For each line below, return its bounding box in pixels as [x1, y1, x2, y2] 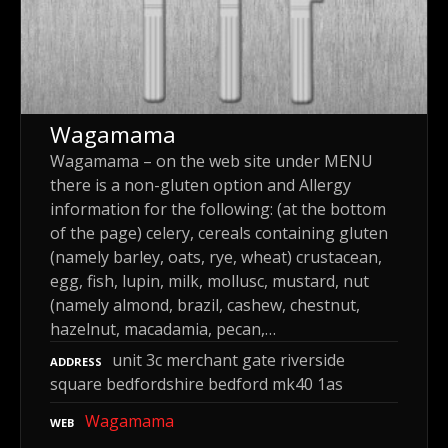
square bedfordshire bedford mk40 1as [50, 372, 343, 395]
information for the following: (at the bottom [50, 197, 386, 220]
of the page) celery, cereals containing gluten [50, 221, 388, 244]
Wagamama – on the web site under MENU [50, 149, 373, 172]
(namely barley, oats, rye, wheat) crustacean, [50, 245, 382, 268]
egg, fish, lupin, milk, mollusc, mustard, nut [50, 269, 369, 292]
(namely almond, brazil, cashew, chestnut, [50, 293, 360, 316]
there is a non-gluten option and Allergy [50, 173, 351, 196]
